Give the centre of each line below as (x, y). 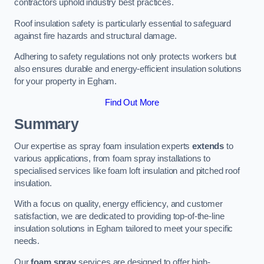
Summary (46, 124)
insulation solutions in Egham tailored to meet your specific (124, 229)
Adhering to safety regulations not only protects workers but (126, 57)
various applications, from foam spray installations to (113, 158)
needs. (27, 241)
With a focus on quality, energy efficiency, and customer (118, 204)
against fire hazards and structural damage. (95, 36)
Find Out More (132, 102)
